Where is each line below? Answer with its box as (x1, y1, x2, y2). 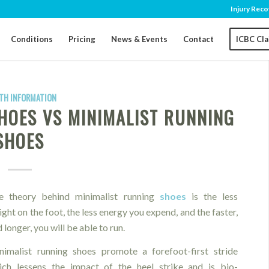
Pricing (68, 34, 96, 44)
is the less (191, 190, 238, 202)
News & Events (111, 34, 168, 44)
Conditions (11, 34, 53, 44)
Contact (183, 34, 214, 44)
